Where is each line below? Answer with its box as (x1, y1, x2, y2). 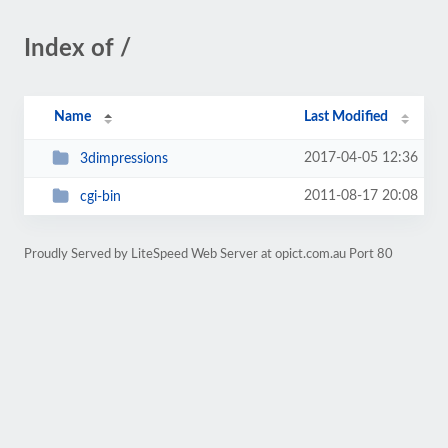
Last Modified (304, 110, 389, 124)
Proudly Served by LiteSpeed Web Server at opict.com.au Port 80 (24, 248, 393, 260)
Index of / (24, 37, 131, 61)
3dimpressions (79, 151, 168, 166)
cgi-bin (79, 189, 121, 204)
